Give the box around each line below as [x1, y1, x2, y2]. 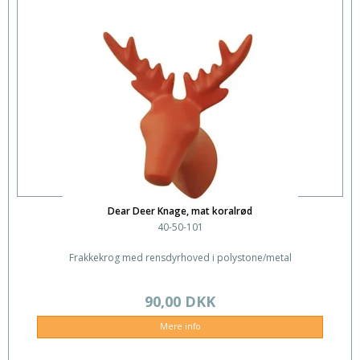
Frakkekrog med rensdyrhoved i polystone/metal [68, 251, 292, 265]
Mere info [159, 321, 201, 333]
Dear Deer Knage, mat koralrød [108, 204, 252, 219]
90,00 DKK [145, 292, 215, 312]
